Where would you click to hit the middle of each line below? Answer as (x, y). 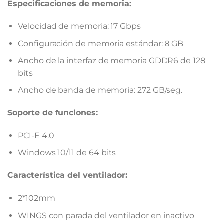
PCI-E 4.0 (36, 135)
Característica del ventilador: (67, 175)
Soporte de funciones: (53, 112)
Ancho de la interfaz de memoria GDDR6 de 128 (111, 60)
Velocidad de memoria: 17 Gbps (79, 26)
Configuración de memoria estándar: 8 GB (100, 43)
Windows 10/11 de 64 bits (67, 153)
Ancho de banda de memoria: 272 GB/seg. (100, 90)
